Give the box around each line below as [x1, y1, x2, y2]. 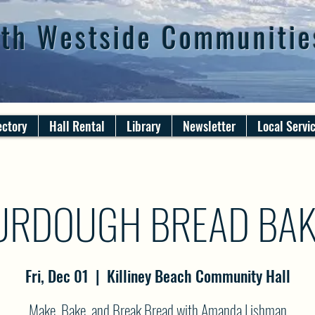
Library [127, 117, 161, 135]
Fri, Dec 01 [25, 264, 89, 287]
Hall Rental [49, 117, 105, 135]
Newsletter [183, 117, 236, 135]
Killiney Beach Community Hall [106, 264, 290, 287]
